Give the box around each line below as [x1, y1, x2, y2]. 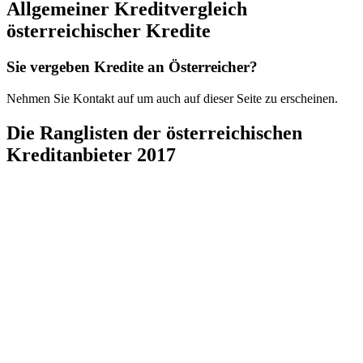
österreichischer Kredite [6, 20, 211, 42]
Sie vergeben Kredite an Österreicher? [6, 58, 258, 76]
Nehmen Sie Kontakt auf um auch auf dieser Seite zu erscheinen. [6, 92, 338, 106]
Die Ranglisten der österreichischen [6, 122, 302, 143]
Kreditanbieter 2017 [6, 143, 176, 165]
